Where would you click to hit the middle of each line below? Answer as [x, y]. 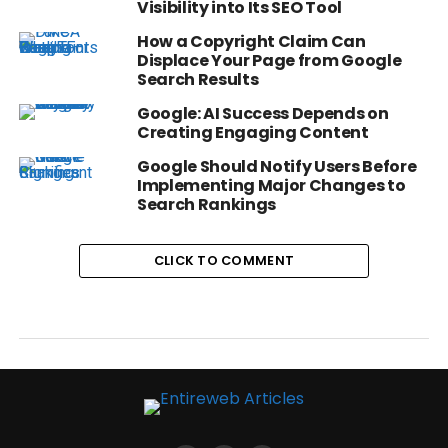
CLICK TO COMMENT [224, 261]
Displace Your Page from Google [269, 61]
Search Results [197, 80]
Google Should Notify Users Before [276, 167]
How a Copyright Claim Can [251, 42]
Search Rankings [206, 205]
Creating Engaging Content [252, 133]
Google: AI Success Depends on [262, 114]
